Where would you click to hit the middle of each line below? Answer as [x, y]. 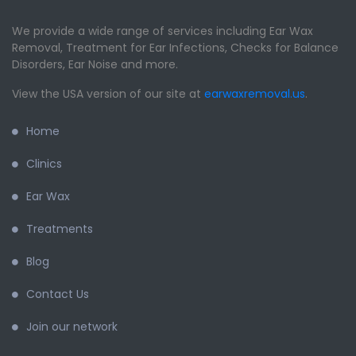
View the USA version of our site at [108, 94]
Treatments [60, 229]
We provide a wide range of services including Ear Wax [163, 31]
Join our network [72, 327]
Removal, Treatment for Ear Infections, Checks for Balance [175, 48]
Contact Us [58, 294]
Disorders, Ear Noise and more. [95, 64]
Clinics [44, 164]
